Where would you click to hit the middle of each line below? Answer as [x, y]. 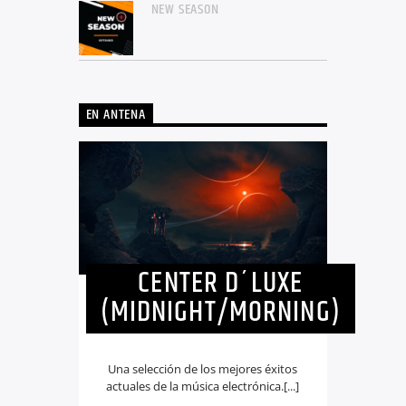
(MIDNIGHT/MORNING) [220, 313]
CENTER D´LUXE [221, 284]
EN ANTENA [116, 115]
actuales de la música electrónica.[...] [203, 386]
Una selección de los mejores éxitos [203, 368]
